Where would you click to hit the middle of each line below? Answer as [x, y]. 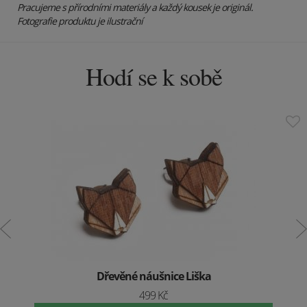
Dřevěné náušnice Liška [153, 277]
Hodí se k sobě [153, 76]
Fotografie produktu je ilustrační [80, 21]
